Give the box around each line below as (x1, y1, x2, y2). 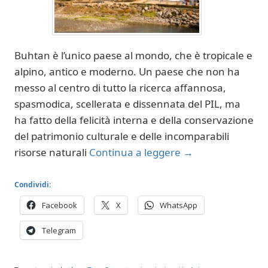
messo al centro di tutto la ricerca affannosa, (14, 81, 226, 95)
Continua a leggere (89, 145, 183, 159)
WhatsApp (160, 199, 197, 211)
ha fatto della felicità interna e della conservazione (14, 113, 254, 127)
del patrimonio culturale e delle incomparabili (14, 129, 229, 143)
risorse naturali (14, 145, 89, 159)
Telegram (42, 224, 76, 236)
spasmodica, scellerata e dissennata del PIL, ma (14, 97, 240, 111)
